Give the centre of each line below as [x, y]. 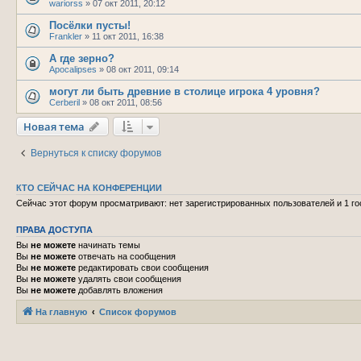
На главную [61, 312]
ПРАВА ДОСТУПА [54, 229]
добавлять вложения [119, 290]
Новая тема [54, 126]
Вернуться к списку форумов [96, 153]
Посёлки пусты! [90, 25]
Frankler [66, 36]
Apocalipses [73, 69]
